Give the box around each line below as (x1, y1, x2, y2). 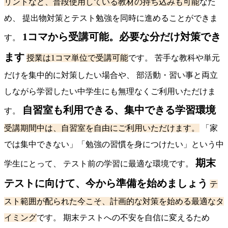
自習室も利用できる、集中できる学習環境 (22, 104, 216, 116)
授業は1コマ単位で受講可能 (26, 53, 128, 63)
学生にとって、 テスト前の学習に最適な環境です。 (4, 159, 195, 168)
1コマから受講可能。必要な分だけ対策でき (22, 31, 221, 43)
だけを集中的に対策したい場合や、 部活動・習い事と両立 (4, 71, 218, 80)
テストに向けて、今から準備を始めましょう (4, 178, 208, 189)
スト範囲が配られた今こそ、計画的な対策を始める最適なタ (4, 197, 224, 206)
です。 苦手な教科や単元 (128, 53, 220, 63)
